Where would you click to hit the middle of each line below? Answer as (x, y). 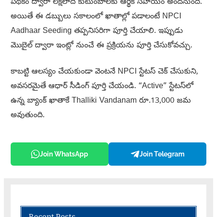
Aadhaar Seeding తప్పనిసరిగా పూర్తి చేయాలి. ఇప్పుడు (97, 32)
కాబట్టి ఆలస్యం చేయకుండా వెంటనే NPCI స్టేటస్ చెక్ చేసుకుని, (104, 72)
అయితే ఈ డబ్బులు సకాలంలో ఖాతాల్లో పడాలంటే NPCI (96, 17)
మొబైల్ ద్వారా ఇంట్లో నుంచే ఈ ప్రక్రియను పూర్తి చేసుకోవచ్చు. (101, 46)
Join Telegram (162, 154)
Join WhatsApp (64, 154)
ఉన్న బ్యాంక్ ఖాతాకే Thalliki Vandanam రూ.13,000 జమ (101, 101)
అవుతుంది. (27, 116)
